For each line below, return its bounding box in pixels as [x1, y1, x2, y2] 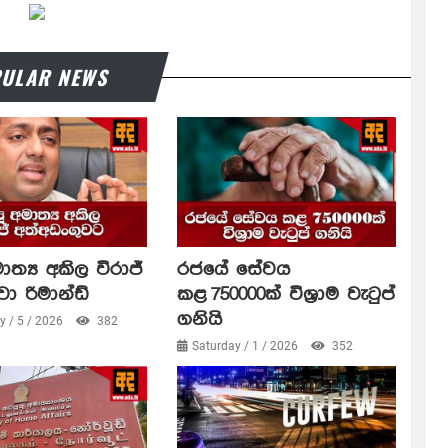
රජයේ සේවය [176, 258, 290, 280]
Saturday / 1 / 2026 [191, 338, 301, 353]
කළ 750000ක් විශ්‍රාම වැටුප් [176, 283, 395, 305]
